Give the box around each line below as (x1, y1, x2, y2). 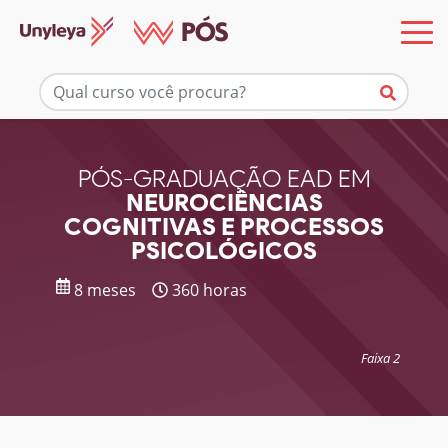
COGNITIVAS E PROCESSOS (64, 212, 384, 241)
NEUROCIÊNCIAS (125, 188, 323, 217)
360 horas (168, 279, 247, 301)
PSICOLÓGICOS (131, 236, 317, 265)
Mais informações (148, 66, 300, 90)
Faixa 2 (361, 349, 400, 367)
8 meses (70, 279, 136, 301)
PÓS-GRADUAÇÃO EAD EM (77, 164, 371, 193)
